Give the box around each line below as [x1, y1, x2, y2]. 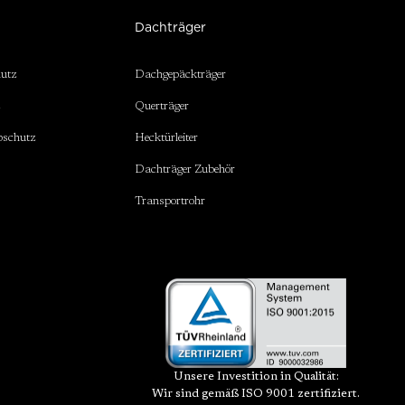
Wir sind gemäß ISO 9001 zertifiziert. [152, 388, 360, 400]
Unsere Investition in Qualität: [173, 371, 339, 383]
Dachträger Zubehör [135, 164, 236, 176]
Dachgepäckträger [135, 69, 227, 81]
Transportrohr [135, 195, 206, 208]
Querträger [135, 100, 190, 113]
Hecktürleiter [135, 132, 199, 145]
